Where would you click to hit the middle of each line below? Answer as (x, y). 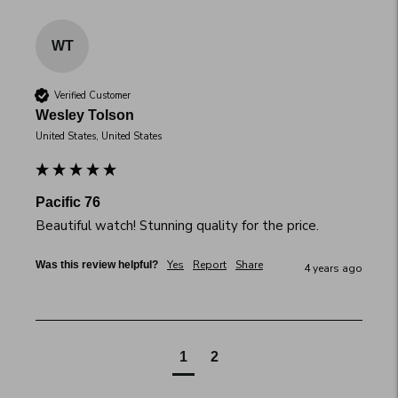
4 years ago (333, 269)
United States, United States (99, 137)
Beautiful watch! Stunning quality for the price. (177, 226)
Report (210, 265)
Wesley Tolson (85, 115)
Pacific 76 (68, 203)
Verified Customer (92, 95)
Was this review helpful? (97, 265)
